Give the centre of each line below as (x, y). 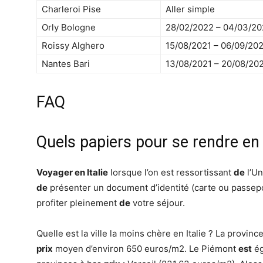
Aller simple (190, 9)
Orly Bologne (69, 27)
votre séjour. (158, 203)
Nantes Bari (66, 64)
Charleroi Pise (71, 9)
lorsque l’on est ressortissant (171, 172)
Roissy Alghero (73, 45)
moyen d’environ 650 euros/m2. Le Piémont (146, 249)
